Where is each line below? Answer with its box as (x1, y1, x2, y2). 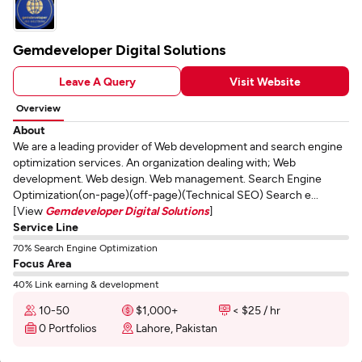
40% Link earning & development (13, 278, 159, 289)
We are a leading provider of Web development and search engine (13, 139, 343, 153)
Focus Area (13, 256, 71, 270)
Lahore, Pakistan (136, 321, 217, 335)
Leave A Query (58, 74, 136, 88)
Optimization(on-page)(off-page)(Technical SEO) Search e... (13, 187, 318, 201)
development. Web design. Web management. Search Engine (13, 171, 322, 185)
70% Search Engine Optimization (13, 242, 158, 253)
